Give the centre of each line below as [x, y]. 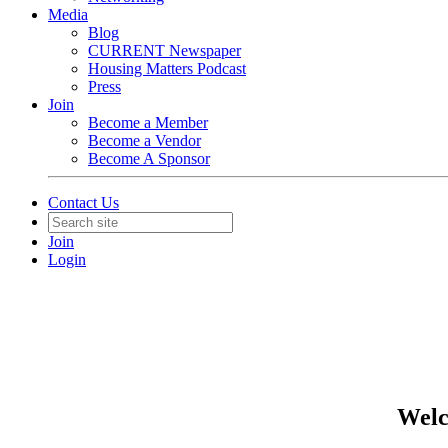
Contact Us [83, 202]
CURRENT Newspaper [164, 50]
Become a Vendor [144, 140]
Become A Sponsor [149, 158]
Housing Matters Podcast [167, 68]
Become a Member [148, 122]
